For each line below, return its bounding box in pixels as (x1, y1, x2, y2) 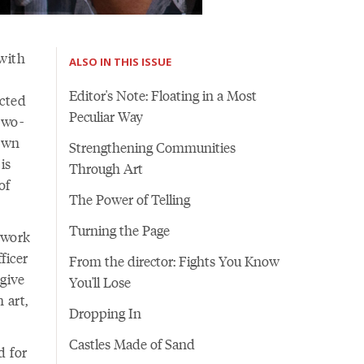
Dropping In (68, 302, 141, 323)
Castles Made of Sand (68, 333, 195, 353)
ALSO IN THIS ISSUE (68, 54, 171, 69)
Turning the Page (68, 219, 170, 240)
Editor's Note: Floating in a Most (68, 84, 257, 105)
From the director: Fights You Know (68, 250, 279, 271)
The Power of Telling (68, 188, 190, 209)
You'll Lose (68, 271, 131, 292)
